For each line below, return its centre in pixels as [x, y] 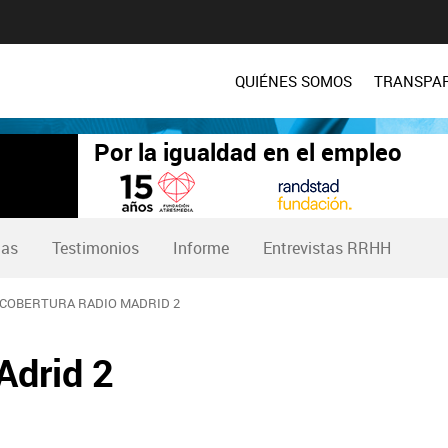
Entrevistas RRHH [327, 248]
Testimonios [95, 248]
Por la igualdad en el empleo [248, 152]
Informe [201, 248]
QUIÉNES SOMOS [293, 81]
